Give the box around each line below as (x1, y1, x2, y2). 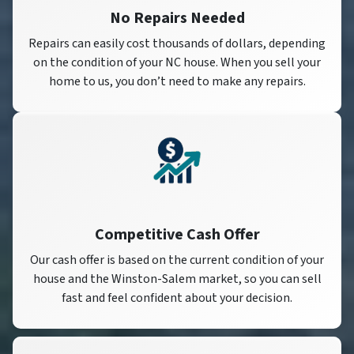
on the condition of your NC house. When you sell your (33, 54, 321, 72)
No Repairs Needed (109, 7, 245, 30)
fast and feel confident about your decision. (62, 288, 292, 307)
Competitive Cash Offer (94, 223, 260, 246)
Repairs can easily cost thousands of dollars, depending (28, 35, 326, 53)
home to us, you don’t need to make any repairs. (48, 73, 306, 91)
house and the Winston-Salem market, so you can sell (32, 269, 322, 288)
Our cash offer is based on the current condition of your (30, 250, 324, 269)
